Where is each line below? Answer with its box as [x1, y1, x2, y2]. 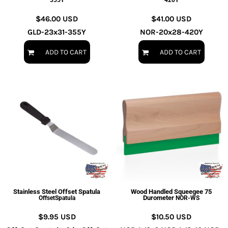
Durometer [143, 194, 174, 202]
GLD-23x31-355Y [27, 27, 86, 37]
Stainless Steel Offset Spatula [13, 188, 100, 195]
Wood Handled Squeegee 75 [131, 188, 212, 195]
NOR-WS [176, 194, 199, 202]
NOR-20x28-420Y [139, 27, 203, 37]
